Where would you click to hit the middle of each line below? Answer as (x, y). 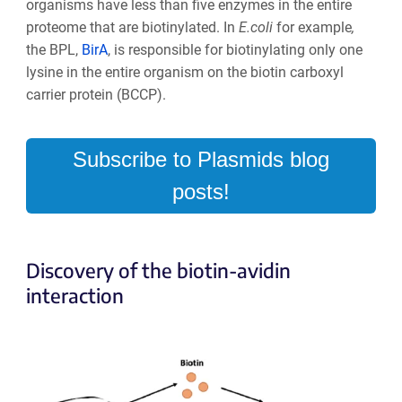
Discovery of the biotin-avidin (158, 270)
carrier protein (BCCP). (96, 94)
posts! (201, 191)
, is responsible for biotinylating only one (235, 49)
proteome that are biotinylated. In (132, 27)
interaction (74, 295)
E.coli (257, 27)
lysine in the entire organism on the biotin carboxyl (184, 72)
